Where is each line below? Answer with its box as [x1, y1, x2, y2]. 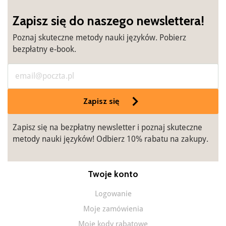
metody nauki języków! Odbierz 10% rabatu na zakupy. [13, 135, 208, 144]
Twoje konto [88, 168, 138, 180]
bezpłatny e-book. [13, 45, 76, 54]
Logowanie [94, 189, 132, 199]
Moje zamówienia [83, 204, 143, 214]
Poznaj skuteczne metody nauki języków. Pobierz [13, 33, 186, 43]
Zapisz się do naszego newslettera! [13, 13, 204, 29]
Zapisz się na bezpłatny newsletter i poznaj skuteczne [13, 123, 202, 133]
